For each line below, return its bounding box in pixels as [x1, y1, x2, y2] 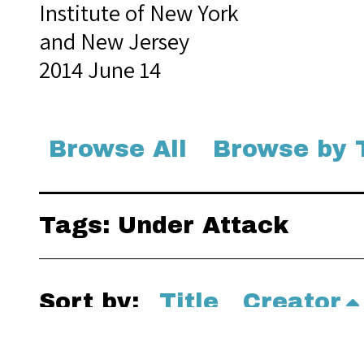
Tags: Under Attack [39, 213, 288, 238]
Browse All [49, 136, 187, 162]
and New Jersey [39, 26, 189, 56]
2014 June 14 [39, 54, 161, 84]
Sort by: [39, 289, 147, 314]
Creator [243, 289, 341, 314]
